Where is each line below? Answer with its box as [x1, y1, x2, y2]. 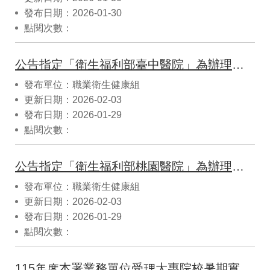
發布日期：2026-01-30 [24, 7, 122, 18]
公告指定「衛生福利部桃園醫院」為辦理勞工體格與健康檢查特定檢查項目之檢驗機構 [232, 159, 244, 173]
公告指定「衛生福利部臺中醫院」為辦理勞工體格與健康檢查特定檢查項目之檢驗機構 [232, 57, 244, 71]
